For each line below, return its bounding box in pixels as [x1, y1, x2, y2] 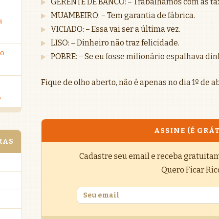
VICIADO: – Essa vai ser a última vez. [51, 24, 180, 34]
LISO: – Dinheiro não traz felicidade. [51, 38, 179, 47]
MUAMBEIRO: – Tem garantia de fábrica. [51, 11, 195, 20]
